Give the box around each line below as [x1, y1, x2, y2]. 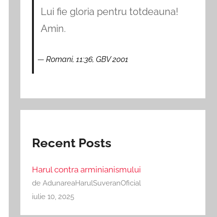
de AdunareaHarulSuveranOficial [32, 179, 141, 188]
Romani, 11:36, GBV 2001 [46, 55, 129, 64]
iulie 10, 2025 [32, 192, 75, 201]
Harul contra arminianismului [32, 165, 141, 175]
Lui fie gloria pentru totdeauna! [41, 6, 179, 18]
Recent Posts [32, 136, 112, 151]
